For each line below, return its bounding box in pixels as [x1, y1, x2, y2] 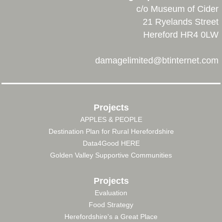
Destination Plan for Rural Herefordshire [48, 127, 174, 136]
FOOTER [13, 122, 70, 137]
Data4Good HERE [82, 139, 140, 148]
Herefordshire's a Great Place [64, 212, 158, 221]
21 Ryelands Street [143, 17, 219, 27]
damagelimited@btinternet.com [95, 55, 219, 66]
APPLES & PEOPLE [80, 115, 142, 124]
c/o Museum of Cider [136, 4, 219, 14]
